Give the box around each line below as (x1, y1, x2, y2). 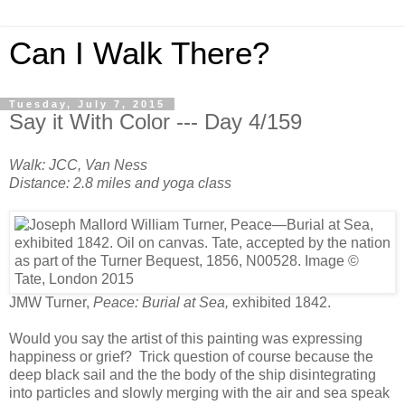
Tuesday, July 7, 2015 (9, 99, 165, 109)
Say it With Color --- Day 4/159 (9, 109, 302, 134)
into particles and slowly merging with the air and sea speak (9, 384, 390, 400)
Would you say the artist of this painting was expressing (9, 330, 363, 346)
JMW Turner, (9, 294, 93, 310)
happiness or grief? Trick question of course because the (9, 348, 373, 364)
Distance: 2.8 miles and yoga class (9, 174, 231, 191)
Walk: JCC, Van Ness (9, 156, 147, 173)
